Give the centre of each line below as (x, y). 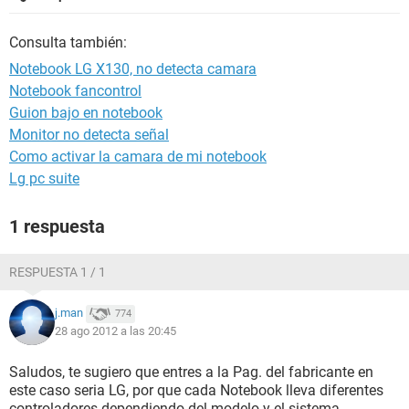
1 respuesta (57, 226)
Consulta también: (68, 42)
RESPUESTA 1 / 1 (58, 272)
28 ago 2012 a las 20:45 (115, 331)
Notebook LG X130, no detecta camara (133, 69)
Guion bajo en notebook (86, 113)
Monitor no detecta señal (89, 135)
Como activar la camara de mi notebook (138, 157)
